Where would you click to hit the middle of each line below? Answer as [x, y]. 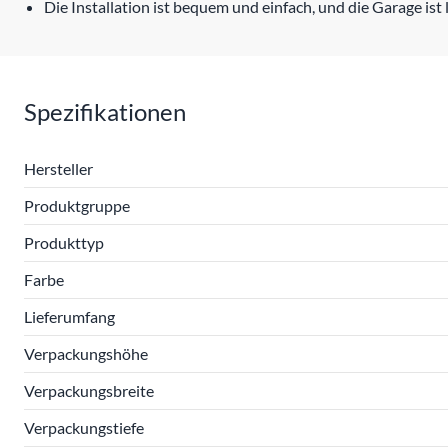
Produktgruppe [77, 205]
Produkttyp [64, 242]
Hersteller [58, 168]
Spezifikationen [105, 111]
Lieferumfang [69, 316]
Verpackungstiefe [84, 427]
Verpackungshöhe [86, 353]
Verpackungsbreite [89, 390]
